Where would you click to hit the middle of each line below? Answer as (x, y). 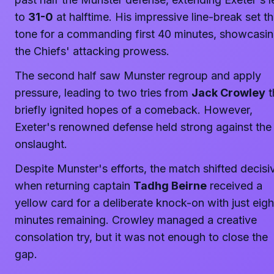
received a (235, 186)
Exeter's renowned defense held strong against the (143, 127)
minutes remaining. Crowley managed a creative (136, 220)
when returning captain (74, 186)
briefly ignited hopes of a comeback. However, (134, 110)
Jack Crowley (228, 93)
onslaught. (41, 144)
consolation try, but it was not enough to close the (141, 237)
